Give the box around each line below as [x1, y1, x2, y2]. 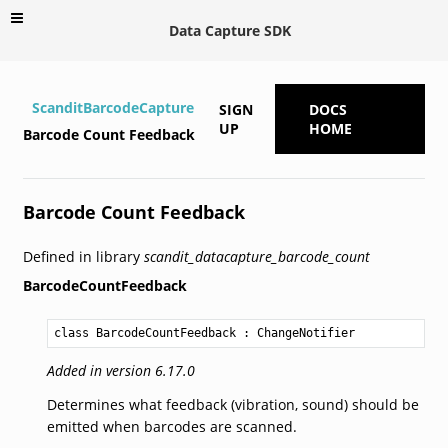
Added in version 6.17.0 [46, 360, 195, 380]
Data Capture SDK [169, 20, 291, 40]
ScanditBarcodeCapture [31, 97, 194, 117]
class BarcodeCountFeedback [53, 325, 236, 340]
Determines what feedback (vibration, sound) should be [46, 394, 419, 414]
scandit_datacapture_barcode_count [143, 246, 370, 266]
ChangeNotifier [256, 325, 355, 340]
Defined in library [22, 246, 144, 266]
